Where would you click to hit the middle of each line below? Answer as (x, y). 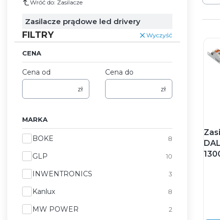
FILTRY (38, 35)
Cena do (119, 72)
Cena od (36, 72)
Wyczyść (159, 35)
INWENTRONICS (62, 174)
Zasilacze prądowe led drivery (83, 21)
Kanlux (44, 191)
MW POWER (55, 209)
